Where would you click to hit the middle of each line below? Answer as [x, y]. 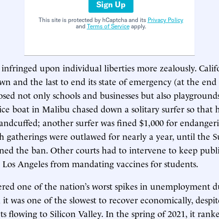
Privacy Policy [165, 20]
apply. [138, 26]
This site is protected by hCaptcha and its [93, 20]
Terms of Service [108, 26]
